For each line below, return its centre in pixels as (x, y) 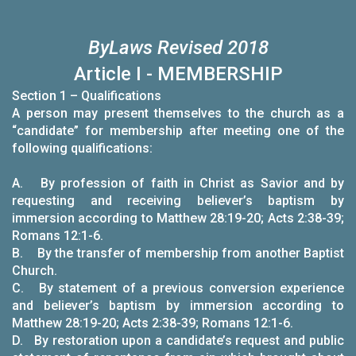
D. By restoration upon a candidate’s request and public (178, 341)
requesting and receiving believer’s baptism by (178, 201)
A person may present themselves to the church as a (178, 113)
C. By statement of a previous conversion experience (178, 288)
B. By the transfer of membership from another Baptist (178, 253)
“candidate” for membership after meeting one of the (178, 131)
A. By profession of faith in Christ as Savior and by (178, 183)
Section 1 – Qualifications (87, 96)
